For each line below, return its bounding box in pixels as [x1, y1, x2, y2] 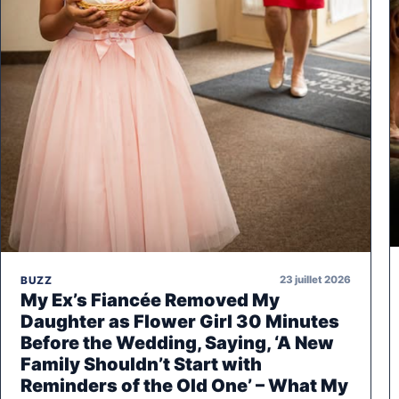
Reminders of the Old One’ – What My [20, 374, 348, 396]
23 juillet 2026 [280, 273, 351, 287]
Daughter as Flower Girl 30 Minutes [20, 310, 339, 332]
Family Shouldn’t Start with [20, 353, 262, 375]
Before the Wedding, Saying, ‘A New [20, 331, 334, 354]
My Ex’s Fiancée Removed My [20, 289, 280, 311]
